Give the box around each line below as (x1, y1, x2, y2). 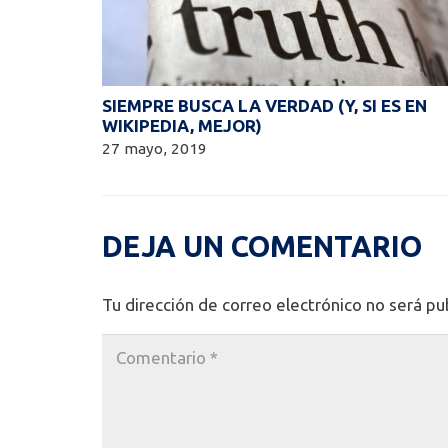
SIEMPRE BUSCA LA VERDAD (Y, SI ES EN (102, 95, 427, 115)
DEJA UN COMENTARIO (102, 229, 429, 262)
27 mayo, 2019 (102, 139, 207, 157)
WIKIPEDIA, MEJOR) (102, 115, 262, 135)
